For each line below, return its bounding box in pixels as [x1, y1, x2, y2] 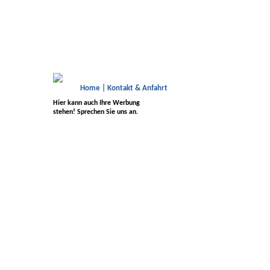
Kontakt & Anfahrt [107, 84, 168, 92]
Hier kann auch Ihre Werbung [53, 99, 140, 107]
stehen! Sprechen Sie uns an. [53, 108, 138, 116]
